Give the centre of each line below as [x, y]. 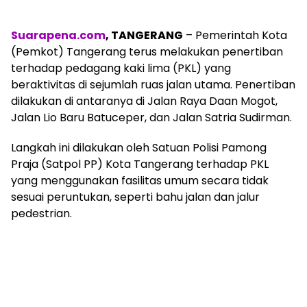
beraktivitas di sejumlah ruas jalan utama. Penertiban [153, 85]
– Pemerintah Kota [235, 35]
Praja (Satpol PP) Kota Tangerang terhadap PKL [140, 164]
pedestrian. [41, 213]
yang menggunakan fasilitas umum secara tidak [140, 181]
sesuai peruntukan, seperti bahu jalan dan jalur [135, 197]
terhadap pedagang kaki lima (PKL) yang [121, 68]
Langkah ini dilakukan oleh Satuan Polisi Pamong [139, 148]
